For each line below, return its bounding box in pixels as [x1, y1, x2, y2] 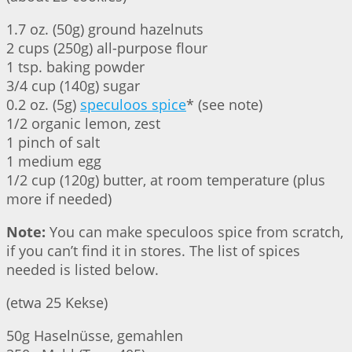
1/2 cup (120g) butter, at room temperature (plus [6, 170, 325, 190]
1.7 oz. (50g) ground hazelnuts [6, 20, 203, 39]
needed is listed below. [6, 260, 159, 280]
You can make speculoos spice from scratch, [46, 222, 343, 242]
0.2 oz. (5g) [6, 95, 80, 115]
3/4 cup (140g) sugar [6, 76, 140, 96]
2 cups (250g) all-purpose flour [6, 38, 207, 58]
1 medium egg [6, 152, 101, 171]
